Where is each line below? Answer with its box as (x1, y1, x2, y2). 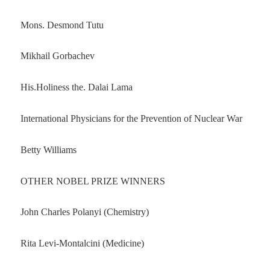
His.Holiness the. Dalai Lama (20, 82, 133, 93)
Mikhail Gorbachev (20, 51, 95, 61)
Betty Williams (20, 144, 77, 155)
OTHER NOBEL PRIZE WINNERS (20, 175, 165, 186)
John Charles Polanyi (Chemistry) (20, 207, 149, 218)
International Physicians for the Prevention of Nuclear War (20, 113, 242, 124)
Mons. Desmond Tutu (20, 19, 104, 30)
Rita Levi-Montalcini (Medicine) (20, 238, 144, 249)
